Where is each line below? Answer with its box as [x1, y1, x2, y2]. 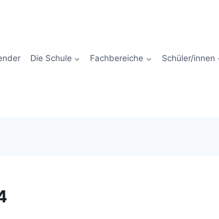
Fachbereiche [90, 53, 144, 63]
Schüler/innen [161, 53, 215, 63]
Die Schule [30, 53, 72, 63]
